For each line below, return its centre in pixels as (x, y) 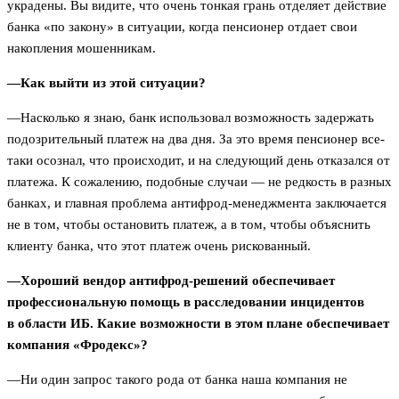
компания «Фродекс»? (77, 344)
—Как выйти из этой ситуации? (106, 82)
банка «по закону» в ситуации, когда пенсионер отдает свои (182, 26)
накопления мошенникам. (81, 48)
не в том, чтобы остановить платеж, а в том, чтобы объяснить (189, 224)
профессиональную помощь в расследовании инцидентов (186, 301)
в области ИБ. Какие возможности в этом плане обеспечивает (198, 323)
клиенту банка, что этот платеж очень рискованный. (163, 245)
